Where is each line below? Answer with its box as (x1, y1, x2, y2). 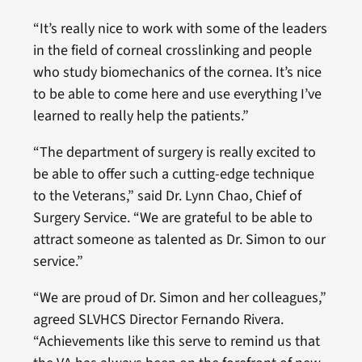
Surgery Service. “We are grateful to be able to (32, 208, 313, 229)
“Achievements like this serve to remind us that (32, 331, 320, 352)
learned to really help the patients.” (32, 106, 249, 127)
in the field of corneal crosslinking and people (32, 40, 312, 61)
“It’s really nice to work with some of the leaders (32, 19, 327, 40)
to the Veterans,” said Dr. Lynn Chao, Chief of (32, 186, 301, 207)
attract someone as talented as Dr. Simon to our (32, 229, 326, 250)
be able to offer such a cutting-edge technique (32, 164, 314, 185)
